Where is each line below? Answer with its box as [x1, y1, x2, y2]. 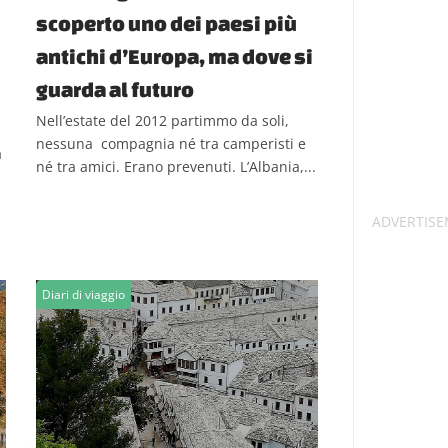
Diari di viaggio [42, 286, 125, 303]
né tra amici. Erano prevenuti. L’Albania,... [36, 157, 316, 176]
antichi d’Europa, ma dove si [36, 44, 313, 68]
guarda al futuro [36, 77, 194, 101]
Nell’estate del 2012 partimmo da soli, [36, 111, 289, 130]
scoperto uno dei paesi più [36, 11, 297, 35]
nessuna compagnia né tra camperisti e [36, 134, 306, 153]
